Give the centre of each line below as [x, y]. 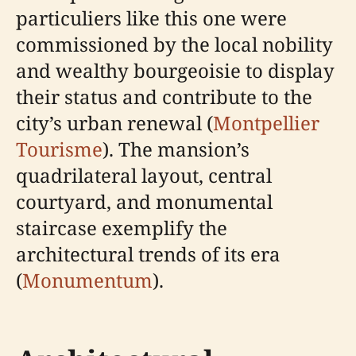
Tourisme [59, 149]
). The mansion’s [176, 149]
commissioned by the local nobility [174, 44]
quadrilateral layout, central [144, 175]
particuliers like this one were [151, 18]
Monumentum [87, 280]
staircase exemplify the [122, 228]
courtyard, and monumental [144, 201]
